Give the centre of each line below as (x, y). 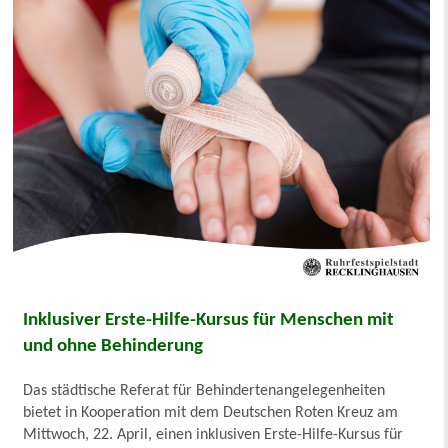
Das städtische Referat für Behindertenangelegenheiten (204, 390)
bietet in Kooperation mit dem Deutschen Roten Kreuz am (211, 412)
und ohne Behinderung (113, 346)
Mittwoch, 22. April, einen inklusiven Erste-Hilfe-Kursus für (213, 434)
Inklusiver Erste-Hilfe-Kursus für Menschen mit (209, 320)
